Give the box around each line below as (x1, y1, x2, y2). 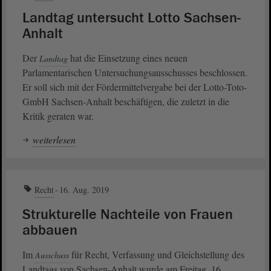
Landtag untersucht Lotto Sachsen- (22, 8, 241, 28)
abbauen (22, 221, 77, 240)
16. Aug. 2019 (59, 184, 109, 196)
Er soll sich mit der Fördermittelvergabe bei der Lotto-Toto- (22, 80, 247, 94)
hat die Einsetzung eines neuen (68, 51, 188, 65)
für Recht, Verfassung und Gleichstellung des (69, 248, 244, 261)
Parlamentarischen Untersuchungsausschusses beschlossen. (22, 66, 247, 79)
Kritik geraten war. (22, 109, 94, 123)
